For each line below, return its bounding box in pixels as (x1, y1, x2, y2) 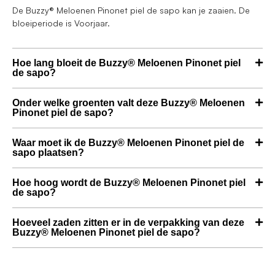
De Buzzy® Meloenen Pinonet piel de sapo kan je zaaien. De (12, 4, 250, 15)
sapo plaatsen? (12, 147, 84, 158)
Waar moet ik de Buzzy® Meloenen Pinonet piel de (12, 137, 244, 149)
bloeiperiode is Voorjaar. (12, 17, 110, 28)
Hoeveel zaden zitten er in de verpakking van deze (12, 217, 244, 228)
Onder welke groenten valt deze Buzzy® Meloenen (12, 98, 245, 109)
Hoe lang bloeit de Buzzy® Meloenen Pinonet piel (12, 58, 241, 69)
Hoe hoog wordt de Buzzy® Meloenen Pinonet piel (12, 177, 246, 188)
